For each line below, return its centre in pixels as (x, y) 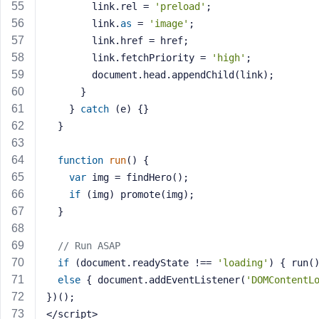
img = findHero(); (137, 177)
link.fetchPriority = (152, 58)
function (80, 160)
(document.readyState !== (143, 263)
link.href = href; (140, 41)
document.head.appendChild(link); (183, 75)
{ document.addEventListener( (163, 280)
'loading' (243, 263)
